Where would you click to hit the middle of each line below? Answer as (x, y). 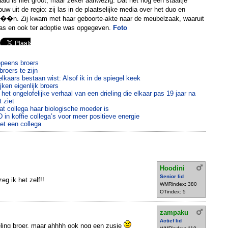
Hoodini (172, 168)
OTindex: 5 (173, 192)
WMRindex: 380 (178, 184)
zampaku (174, 212)
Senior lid (172, 177)
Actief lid (171, 220)
